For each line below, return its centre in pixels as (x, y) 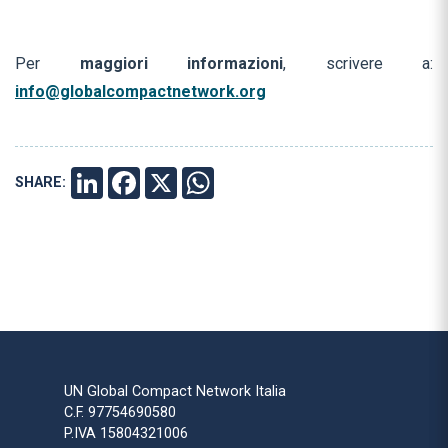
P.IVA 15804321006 (126, 434)
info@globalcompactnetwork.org (140, 92)
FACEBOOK (182, 183)
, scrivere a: (358, 64)
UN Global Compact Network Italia (175, 392)
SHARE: (40, 183)
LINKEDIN (140, 183)
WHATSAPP (258, 183)
